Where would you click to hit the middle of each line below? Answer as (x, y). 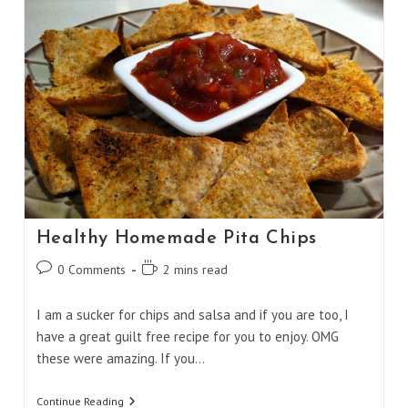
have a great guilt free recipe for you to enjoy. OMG (187, 336)
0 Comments (91, 269)
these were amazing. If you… (120, 358)
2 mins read (195, 269)
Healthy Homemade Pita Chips (176, 238)
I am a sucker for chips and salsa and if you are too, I (192, 314)
